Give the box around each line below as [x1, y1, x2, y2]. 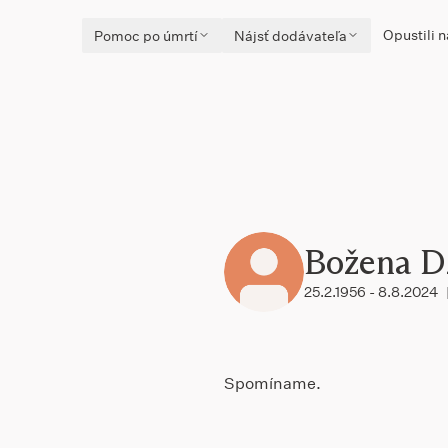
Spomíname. [224, 372, 321, 393]
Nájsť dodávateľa [234, 25, 347, 45]
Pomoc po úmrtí [94, 25, 198, 45]
